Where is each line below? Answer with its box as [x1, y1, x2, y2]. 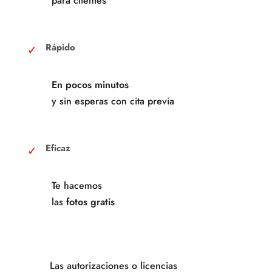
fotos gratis [66, 194, 115, 209]
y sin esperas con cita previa [52, 93, 174, 108]
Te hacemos [52, 178, 102, 192]
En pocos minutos [52, 77, 129, 92]
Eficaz [46, 141, 70, 155]
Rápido [46, 40, 75, 54]
